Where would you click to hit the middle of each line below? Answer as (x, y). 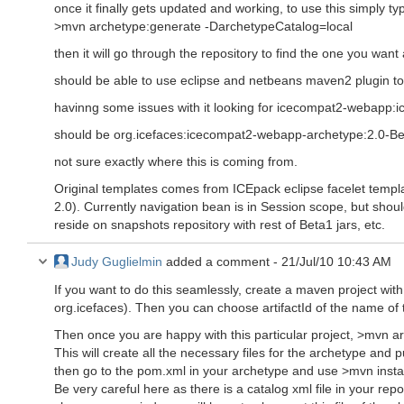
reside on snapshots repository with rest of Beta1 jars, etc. (220, 225)
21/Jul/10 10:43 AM (336, 262)
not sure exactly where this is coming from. (176, 161)
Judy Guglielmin (117, 262)
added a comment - (222, 262)
